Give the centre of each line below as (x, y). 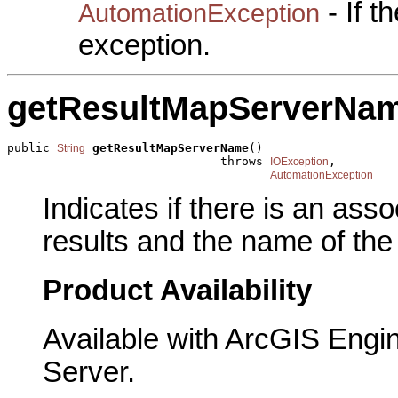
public (32, 148)
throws (139, 162)
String (71, 149)
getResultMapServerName (171, 148)
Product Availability (177, 291)
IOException (299, 162)
